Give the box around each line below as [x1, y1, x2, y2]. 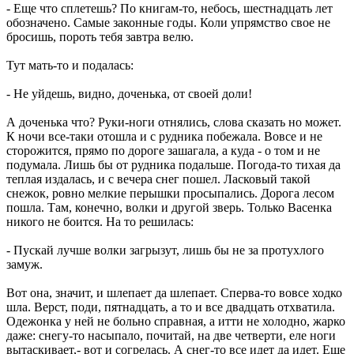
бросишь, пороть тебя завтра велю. [6, 29, 194, 43]
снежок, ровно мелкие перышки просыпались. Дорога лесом [6, 186, 334, 200]
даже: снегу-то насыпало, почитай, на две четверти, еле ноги [6, 328, 336, 342]
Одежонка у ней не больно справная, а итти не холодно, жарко [6, 314, 345, 328]
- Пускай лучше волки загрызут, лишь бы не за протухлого [6, 243, 324, 257]
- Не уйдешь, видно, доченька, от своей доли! [6, 86, 252, 100]
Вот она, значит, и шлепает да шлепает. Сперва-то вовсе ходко [6, 285, 342, 299]
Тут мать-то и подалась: [6, 58, 134, 72]
